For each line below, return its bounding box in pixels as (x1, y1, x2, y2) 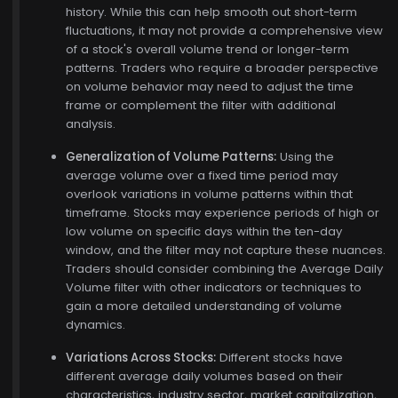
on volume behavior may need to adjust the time (66, 78, 354, 95)
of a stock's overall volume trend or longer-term (66, 41, 349, 58)
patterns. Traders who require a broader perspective (66, 60, 378, 76)
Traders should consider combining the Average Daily (66, 260, 383, 277)
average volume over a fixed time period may (66, 167, 338, 184)
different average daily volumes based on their (66, 368, 343, 385)
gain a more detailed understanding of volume (66, 298, 342, 314)
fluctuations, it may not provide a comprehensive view (66, 22, 383, 39)
